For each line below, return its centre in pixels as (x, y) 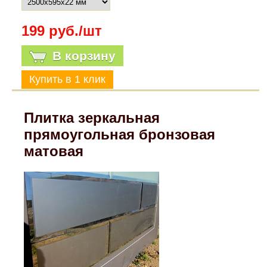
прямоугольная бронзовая (120, 134)
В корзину (84, 55)
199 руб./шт (61, 30)
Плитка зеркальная (92, 117)
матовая (54, 151)
